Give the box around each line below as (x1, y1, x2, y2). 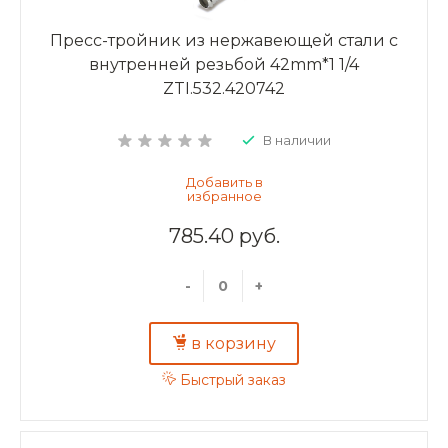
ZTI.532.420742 (163, 78, 285, 98)
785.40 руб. (168, 223, 280, 248)
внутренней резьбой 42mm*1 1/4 (89, 54, 359, 74)
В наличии (262, 131, 331, 148)
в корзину (191, 334, 276, 354)
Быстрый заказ (180, 370, 286, 389)
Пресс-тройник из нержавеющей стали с (50, 30, 398, 50)
